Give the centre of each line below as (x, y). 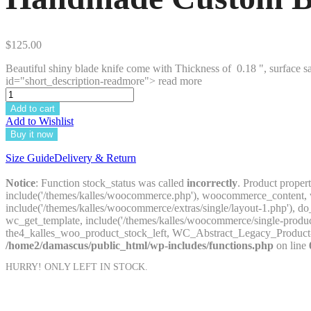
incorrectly (212, 183)
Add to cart (33, 109)
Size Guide (30, 158)
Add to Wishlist (40, 121)
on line (291, 246)
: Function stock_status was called (111, 183)
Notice (20, 183)
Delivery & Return (95, 158)
